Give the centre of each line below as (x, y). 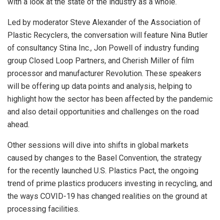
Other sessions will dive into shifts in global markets (98, 145)
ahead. (18, 125)
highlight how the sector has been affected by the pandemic (110, 99)
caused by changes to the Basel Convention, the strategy (105, 158)
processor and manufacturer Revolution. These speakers (104, 74)
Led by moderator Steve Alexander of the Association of (104, 23)
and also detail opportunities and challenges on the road (103, 112)
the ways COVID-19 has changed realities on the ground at (107, 196)
